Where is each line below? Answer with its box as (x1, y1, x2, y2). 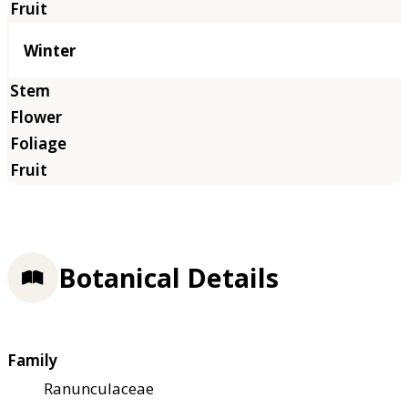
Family (7, 350, 57, 372)
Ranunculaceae (44, 378, 154, 400)
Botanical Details (58, 260, 279, 295)
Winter (24, 40, 76, 62)
